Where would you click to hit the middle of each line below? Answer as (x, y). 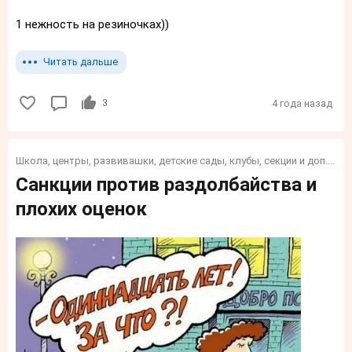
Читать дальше (81, 61)
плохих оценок (81, 209)
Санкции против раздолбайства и (166, 185)
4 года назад (302, 104)
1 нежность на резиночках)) (92, 24)
